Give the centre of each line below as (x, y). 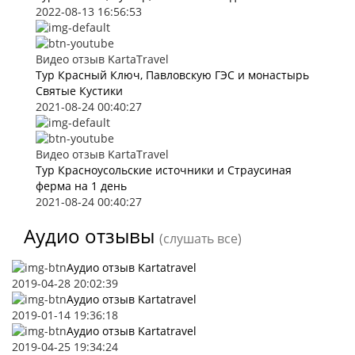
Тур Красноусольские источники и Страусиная (164, 170)
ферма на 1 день (81, 186)
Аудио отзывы (89, 236)
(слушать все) (200, 239)
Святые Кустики (79, 91)
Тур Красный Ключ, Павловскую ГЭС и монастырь (172, 75)
